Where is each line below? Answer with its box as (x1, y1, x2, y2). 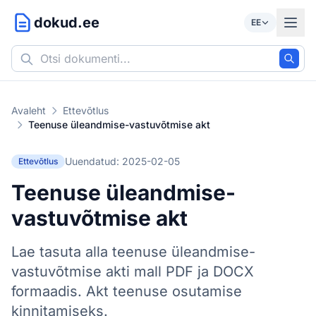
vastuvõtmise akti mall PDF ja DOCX (11, 263, 254, 280)
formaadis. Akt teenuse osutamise (11, 283, 242, 300)
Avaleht (11, 104, 46, 116)
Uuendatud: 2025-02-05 (65, 155, 180, 167)
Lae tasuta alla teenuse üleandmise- (11, 243, 255, 260)
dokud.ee (34, 14, 99, 31)
